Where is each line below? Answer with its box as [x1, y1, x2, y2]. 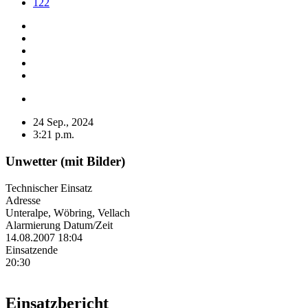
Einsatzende [5, 243, 58, 256]
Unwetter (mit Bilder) [5, 153, 125, 168]
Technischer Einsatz [5, 181, 92, 194]
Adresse [5, 194, 41, 206]
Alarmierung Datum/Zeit [5, 219, 113, 231]
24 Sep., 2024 [33, 116, 93, 129]
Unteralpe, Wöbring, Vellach [5, 206, 130, 219]
